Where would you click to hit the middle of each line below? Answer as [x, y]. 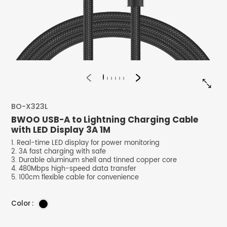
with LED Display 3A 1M [61, 130]
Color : [23, 204]
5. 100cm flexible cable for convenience [75, 178]
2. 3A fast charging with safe [59, 152]
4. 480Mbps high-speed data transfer [74, 169]
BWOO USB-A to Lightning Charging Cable [105, 120]
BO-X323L [30, 107]
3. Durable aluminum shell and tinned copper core [94, 161]
